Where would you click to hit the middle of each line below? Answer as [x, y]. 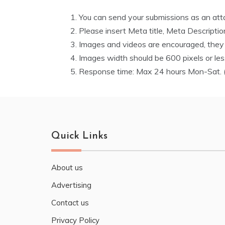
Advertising [71, 185]
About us [67, 167]
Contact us [70, 203]
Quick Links [79, 136]
